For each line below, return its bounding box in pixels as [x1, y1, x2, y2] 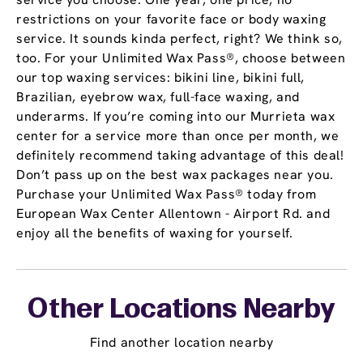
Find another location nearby [89, 334, 274, 352]
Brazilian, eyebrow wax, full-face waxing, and [16, 88, 301, 106]
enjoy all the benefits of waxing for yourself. [16, 224, 293, 242]
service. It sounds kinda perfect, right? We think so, [16, 30, 343, 48]
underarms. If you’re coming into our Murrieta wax [16, 108, 335, 126]
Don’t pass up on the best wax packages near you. [16, 166, 334, 184]
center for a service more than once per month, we [16, 127, 340, 145]
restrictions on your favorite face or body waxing [16, 11, 327, 28]
